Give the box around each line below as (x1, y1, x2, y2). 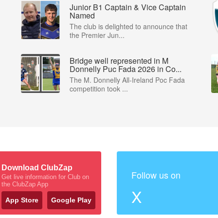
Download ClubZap (1, 163, 73, 172)
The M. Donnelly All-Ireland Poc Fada (70, 74, 185, 85)
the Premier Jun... (70, 30, 125, 40)
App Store (5, 196, 38, 204)
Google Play (51, 196, 91, 204)
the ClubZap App (1, 180, 48, 188)
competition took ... (70, 83, 128, 93)
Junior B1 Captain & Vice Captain (70, 1, 186, 13)
